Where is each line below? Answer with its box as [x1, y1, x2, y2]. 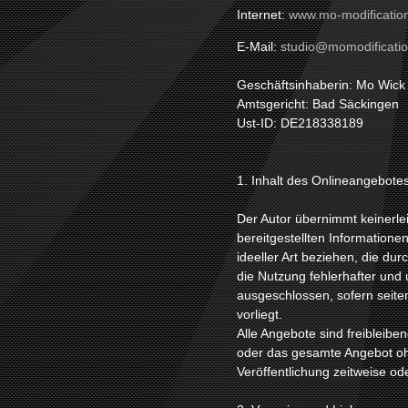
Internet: [237, 7, 289, 22]
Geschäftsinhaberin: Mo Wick [237, 77, 405, 92]
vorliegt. [237, 307, 282, 321]
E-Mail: [237, 39, 280, 54]
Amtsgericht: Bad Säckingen [237, 97, 399, 111]
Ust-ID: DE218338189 [237, 116, 363, 130]
